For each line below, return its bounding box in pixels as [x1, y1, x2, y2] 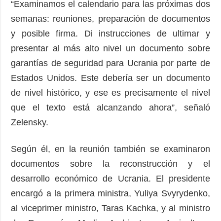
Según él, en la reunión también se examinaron [11, 144, 210, 154]
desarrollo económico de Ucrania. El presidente [11, 174, 210, 184]
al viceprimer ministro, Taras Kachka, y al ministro [11, 203, 210, 214]
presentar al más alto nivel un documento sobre [11, 43, 210, 54]
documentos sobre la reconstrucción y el [11, 159, 210, 169]
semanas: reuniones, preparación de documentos [11, 14, 210, 24]
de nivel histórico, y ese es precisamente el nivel [11, 88, 210, 98]
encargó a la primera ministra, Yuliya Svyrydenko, [11, 188, 210, 199]
